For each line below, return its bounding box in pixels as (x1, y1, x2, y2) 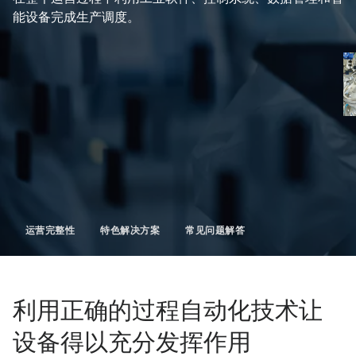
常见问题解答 (185, 223, 246, 237)
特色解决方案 (100, 223, 161, 237)
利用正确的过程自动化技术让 (13, 293, 323, 326)
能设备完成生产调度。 (13, 8, 140, 25)
